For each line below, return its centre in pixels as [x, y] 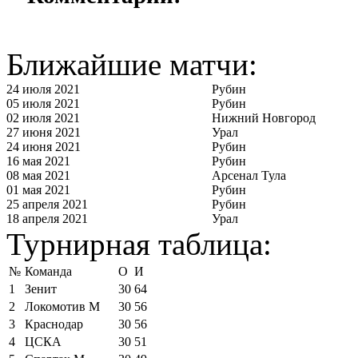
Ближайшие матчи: [132, 64]
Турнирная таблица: [139, 244]
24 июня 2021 [44, 147]
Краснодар [54, 324]
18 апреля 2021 [47, 219]
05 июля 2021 [43, 103]
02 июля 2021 [43, 118]
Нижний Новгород [264, 118]
